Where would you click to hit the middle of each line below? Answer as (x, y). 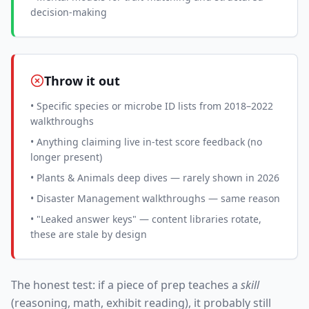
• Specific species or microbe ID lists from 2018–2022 (152, 106)
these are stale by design (89, 234)
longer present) (66, 157)
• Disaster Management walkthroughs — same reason (155, 198)
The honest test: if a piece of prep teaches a (126, 285)
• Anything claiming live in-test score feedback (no (146, 142)
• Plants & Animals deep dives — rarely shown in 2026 (155, 178)
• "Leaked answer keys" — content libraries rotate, (146, 219)
